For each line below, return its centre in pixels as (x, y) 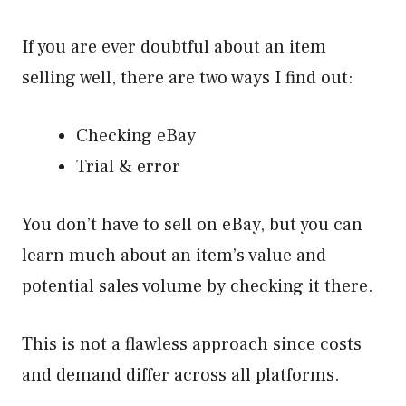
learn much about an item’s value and (174, 256)
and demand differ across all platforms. (181, 375)
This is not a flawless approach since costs (192, 344)
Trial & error (130, 167)
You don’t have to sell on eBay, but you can (192, 225)
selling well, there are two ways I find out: (188, 78)
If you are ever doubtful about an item (174, 47)
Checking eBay (138, 136)
